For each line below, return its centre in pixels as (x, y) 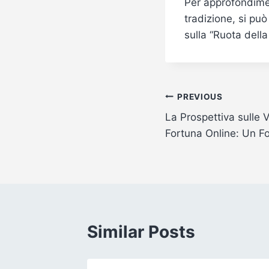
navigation (207, 125)
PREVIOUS (200, 96)
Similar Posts (141, 232)
